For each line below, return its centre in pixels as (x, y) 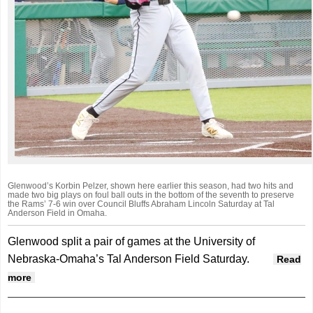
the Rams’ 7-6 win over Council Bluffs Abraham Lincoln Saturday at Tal (141, 204)
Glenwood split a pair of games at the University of (132, 242)
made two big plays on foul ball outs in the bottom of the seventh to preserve (151, 195)
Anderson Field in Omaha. (58, 213)
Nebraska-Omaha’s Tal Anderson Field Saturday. (129, 259)
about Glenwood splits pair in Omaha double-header (157, 277)
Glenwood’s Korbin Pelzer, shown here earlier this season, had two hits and (151, 186)
